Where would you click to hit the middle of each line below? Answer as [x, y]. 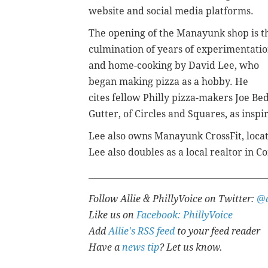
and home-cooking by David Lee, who [174, 66]
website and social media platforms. [172, 11]
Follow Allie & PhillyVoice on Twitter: [173, 199]
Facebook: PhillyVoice [185, 215]
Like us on [112, 215]
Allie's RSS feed [141, 232]
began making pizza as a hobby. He [168, 82]
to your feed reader [217, 232]
